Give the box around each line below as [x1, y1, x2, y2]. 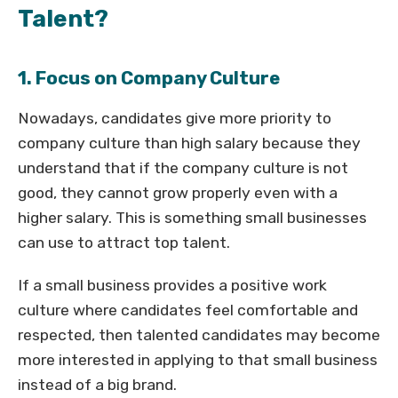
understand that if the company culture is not [18, 159, 348, 178]
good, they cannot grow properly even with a [18, 184, 338, 203]
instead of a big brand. [18, 376, 177, 394]
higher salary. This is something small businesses [18, 209, 367, 227]
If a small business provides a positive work [18, 276, 327, 295]
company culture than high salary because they [18, 134, 361, 153]
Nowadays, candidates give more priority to [18, 109, 331, 128]
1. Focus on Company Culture [18, 68, 280, 90]
